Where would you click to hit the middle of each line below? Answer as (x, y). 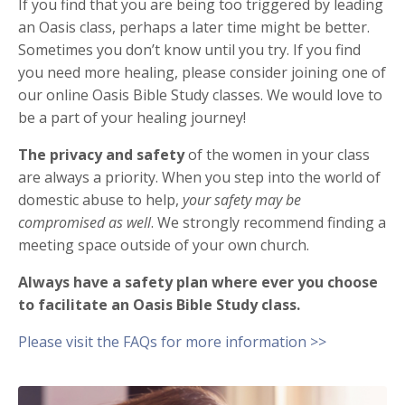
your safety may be (242, 199)
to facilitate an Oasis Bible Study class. (161, 304)
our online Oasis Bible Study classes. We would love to (200, 94)
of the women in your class (277, 154)
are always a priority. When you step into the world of (199, 177)
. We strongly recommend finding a (268, 222)
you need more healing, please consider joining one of (202, 72)
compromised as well (85, 222)
